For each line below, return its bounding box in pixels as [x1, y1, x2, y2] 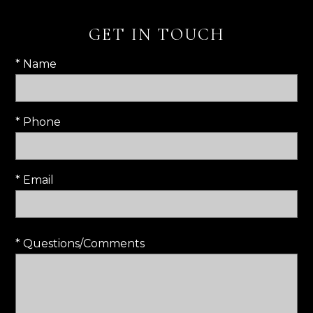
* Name [15, 57, 57, 71]
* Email [15, 173, 54, 187]
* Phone [15, 115, 61, 129]
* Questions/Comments [15, 237, 145, 250]
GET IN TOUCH [88, 24, 225, 45]
